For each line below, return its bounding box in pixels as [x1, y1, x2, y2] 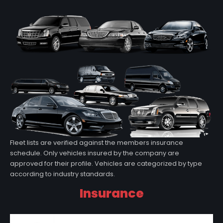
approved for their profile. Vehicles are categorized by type [10, 159, 202, 168]
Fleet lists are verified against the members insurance [10, 138, 183, 147]
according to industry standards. [10, 170, 115, 179]
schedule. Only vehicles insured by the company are [10, 149, 179, 158]
